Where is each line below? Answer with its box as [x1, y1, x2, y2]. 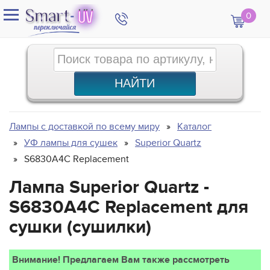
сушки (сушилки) [9, 216, 151, 238]
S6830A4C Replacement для [9, 196, 248, 218]
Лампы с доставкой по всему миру [9, 120, 160, 133]
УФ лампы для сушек [24, 136, 118, 149]
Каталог [177, 120, 212, 133]
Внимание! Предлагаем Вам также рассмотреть [12, 253, 230, 266]
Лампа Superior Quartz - [9, 176, 209, 198]
